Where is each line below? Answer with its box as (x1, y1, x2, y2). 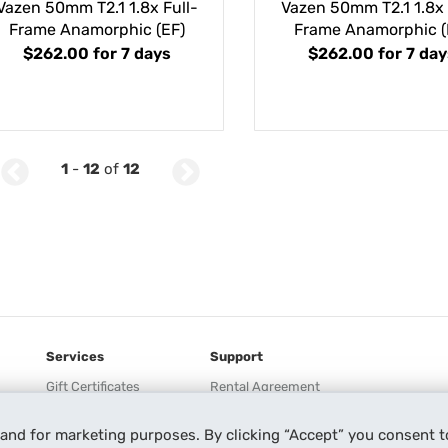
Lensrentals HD (46, 409, 138, 425)
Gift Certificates (46, 379, 140, 395)
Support (210, 349, 263, 365)
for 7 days (92, 44, 171, 64)
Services (46, 349, 104, 365)
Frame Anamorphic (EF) (8, 20, 185, 40)
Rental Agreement (210, 379, 320, 395)
